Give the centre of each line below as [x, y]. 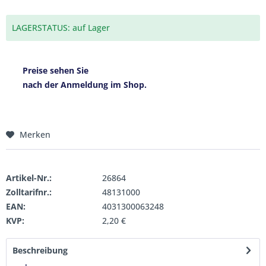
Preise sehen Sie [56, 70]
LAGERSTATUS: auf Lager [61, 28]
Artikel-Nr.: [29, 178]
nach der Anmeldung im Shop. [85, 85]
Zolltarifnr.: [29, 192]
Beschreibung [40, 250]
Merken [35, 134]
